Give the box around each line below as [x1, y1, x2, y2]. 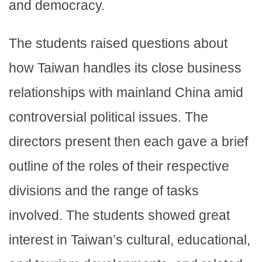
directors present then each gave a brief [9, 134, 248, 150]
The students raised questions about [9, 36, 227, 51]
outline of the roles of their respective [9, 158, 229, 174]
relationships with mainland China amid [9, 85, 243, 101]
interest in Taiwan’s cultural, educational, [9, 232, 250, 248]
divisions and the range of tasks [9, 183, 199, 199]
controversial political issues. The [9, 109, 208, 125]
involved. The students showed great [9, 208, 230, 223]
